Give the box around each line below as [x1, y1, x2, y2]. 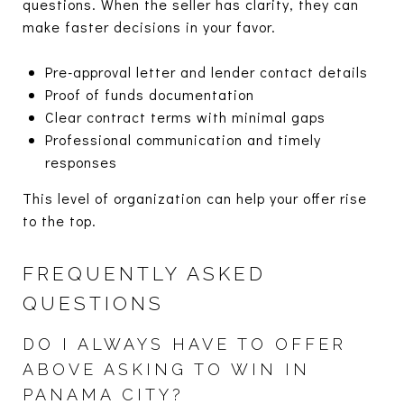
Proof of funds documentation [44, 84, 254, 104]
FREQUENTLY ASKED [23, 262, 266, 285]
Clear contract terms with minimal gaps [44, 106, 326, 126]
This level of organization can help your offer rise [23, 188, 367, 207]
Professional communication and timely [44, 129, 321, 149]
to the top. [23, 210, 96, 230]
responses [44, 151, 117, 171]
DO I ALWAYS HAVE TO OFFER [23, 334, 346, 353]
